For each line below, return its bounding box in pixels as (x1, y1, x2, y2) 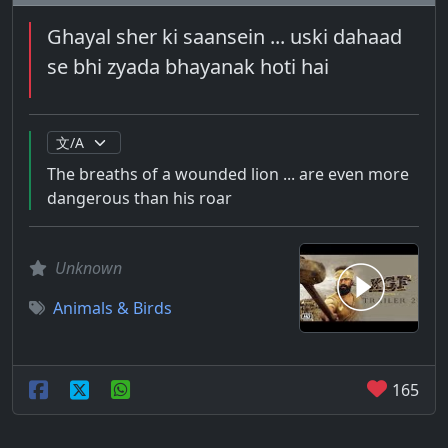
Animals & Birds (53, 297, 172, 319)
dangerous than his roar (47, 187, 232, 209)
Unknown (55, 257, 122, 279)
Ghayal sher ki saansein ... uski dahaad (47, 23, 402, 50)
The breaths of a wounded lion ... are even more (47, 163, 409, 185)
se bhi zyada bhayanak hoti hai (47, 53, 329, 80)
